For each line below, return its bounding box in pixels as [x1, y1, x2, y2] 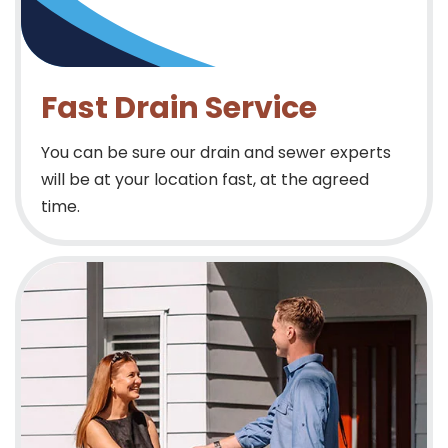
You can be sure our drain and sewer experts [41, 141, 391, 165]
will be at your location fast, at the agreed [41, 168, 369, 192]
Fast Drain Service [41, 87, 317, 130]
